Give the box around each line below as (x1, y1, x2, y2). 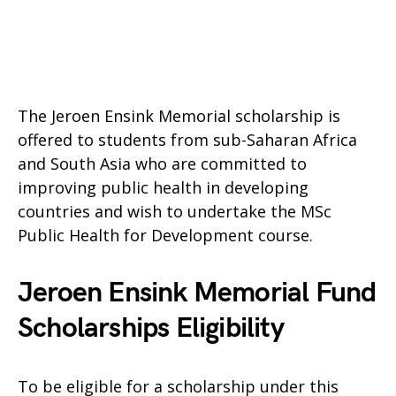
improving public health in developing (18, 177, 308, 198)
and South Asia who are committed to (18, 153, 307, 174)
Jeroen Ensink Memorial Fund (18, 276, 377, 310)
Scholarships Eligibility (18, 311, 284, 346)
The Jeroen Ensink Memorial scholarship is (18, 105, 340, 126)
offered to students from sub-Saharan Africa (18, 129, 357, 150)
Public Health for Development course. (18, 225, 313, 246)
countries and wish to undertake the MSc (18, 201, 331, 222)
